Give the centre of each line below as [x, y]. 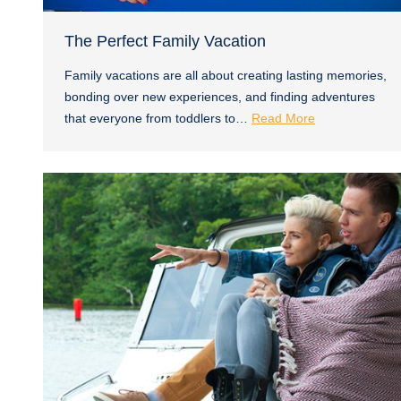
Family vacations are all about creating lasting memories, [226, 75]
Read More [283, 118]
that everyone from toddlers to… [158, 118]
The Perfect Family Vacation [165, 41]
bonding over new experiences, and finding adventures [220, 96]
